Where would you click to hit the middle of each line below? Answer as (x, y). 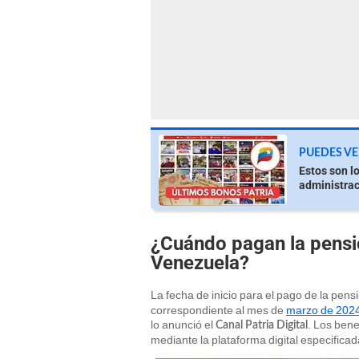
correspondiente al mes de (218, 311)
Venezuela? (200, 262)
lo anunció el (183, 325)
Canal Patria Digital (262, 326)
